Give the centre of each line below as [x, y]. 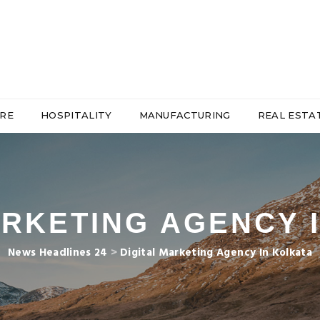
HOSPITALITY [76, 115]
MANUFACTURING [185, 115]
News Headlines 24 [57, 253]
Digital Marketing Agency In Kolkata [216, 253]
